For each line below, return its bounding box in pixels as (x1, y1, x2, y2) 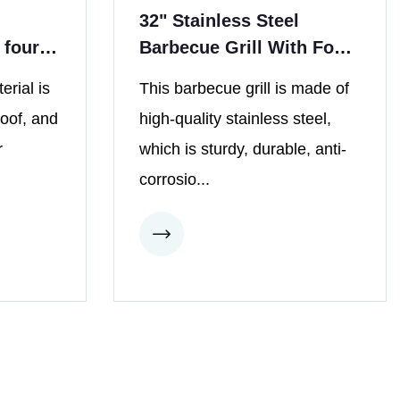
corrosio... (139, 170, 210, 188)
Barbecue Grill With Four (139, 37, 352, 57)
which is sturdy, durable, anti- (139, 139, 346, 158)
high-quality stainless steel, (139, 109, 331, 128)
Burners (139, 63, 207, 84)
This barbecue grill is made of (139, 79, 349, 97)
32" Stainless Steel (139, 10, 299, 30)
